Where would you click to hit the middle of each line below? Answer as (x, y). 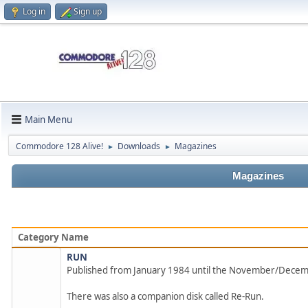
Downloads (139, 146)
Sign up (88, 11)
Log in (34, 11)
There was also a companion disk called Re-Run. (165, 297)
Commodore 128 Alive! (59, 146)
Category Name (53, 238)
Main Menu (48, 119)
